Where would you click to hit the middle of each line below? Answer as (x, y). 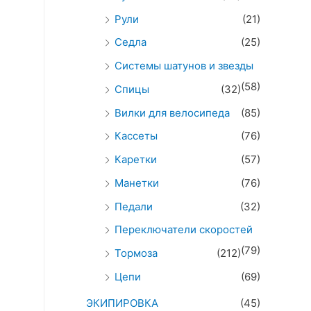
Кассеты (136, 136)
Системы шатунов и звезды (184, 66)
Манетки (137, 183)
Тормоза (136, 253)
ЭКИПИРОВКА (122, 303)
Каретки (136, 160)
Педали (134, 206)
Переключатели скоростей (184, 230)
